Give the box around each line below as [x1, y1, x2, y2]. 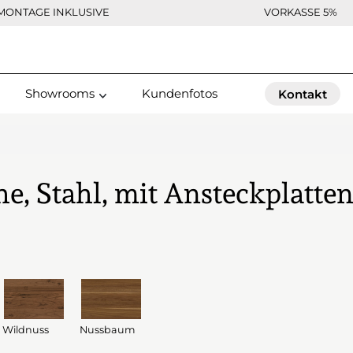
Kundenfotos [142, 86, 217, 101]
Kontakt [278, 87, 327, 102]
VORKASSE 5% [264, 6, 337, 18]
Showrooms [25, 86, 95, 101]
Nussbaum [79, 324, 136, 336]
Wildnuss [2, 324, 49, 336]
